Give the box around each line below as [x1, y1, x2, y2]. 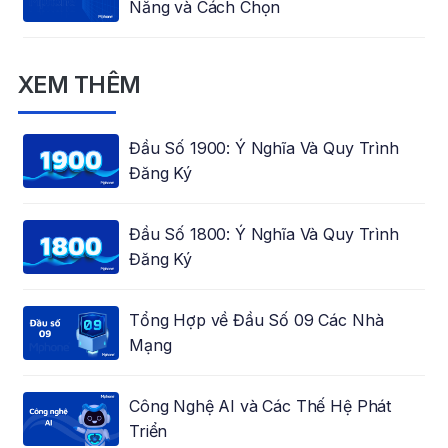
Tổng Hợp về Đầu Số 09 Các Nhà [128, 310, 384, 331]
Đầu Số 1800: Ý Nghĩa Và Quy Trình [128, 224, 399, 245]
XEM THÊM [18, 71, 141, 100]
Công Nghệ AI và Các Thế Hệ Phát [128, 396, 392, 417]
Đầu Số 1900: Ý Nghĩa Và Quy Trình [128, 138, 399, 159]
